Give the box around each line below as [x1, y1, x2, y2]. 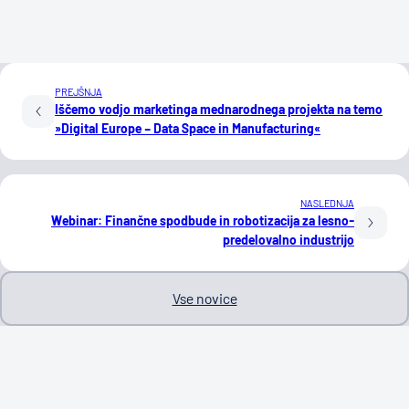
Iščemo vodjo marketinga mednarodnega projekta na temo [55, 101, 383, 118]
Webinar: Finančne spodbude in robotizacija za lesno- [51, 213, 354, 229]
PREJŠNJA [55, 86, 102, 99]
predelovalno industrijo [223, 232, 354, 248]
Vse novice [172, 289, 237, 308]
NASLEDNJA [300, 197, 354, 210]
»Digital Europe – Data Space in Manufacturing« [55, 121, 320, 137]
